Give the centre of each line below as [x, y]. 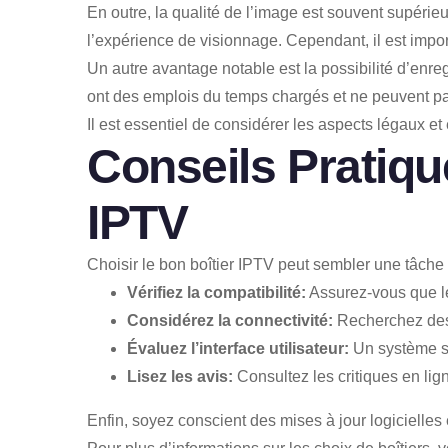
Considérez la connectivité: [230, 320]
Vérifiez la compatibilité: [216, 292]
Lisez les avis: [180, 376]
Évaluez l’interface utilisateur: [238, 348]
